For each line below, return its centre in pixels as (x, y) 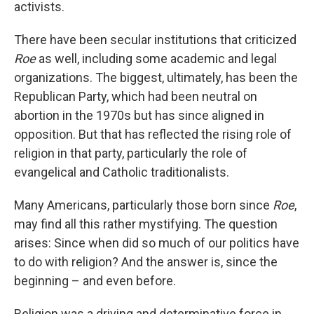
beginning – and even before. (95, 281)
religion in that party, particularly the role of (131, 153)
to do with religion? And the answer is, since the (146, 262)
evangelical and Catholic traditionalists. (122, 172)
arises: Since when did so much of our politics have (157, 243)
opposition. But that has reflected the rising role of (153, 134)
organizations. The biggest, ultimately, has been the (156, 77)
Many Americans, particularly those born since (143, 205)
